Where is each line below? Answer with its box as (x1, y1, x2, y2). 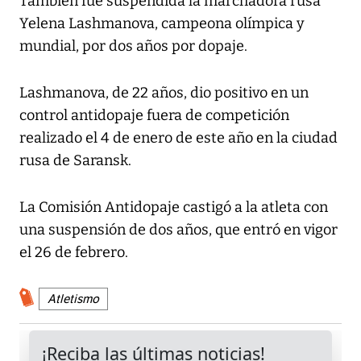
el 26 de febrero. (19, 243, 128, 262)
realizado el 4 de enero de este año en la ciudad (19, 129, 338, 147)
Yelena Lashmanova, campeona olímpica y (19, 15, 305, 33)
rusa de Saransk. (19, 151, 131, 170)
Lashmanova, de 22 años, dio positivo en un (19, 84, 309, 102)
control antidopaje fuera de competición (19, 106, 289, 125)
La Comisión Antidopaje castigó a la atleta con (19, 198, 328, 217)
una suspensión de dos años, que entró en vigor (19, 221, 338, 239)
